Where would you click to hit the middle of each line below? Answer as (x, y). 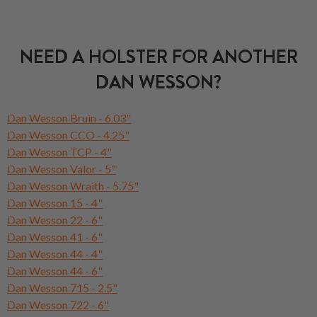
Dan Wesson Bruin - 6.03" (69, 117)
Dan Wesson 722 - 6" (58, 304)
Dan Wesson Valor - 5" (62, 168)
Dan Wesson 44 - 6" (55, 270)
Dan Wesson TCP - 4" (59, 151)
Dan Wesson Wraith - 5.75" (73, 185)
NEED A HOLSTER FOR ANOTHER (158, 57)
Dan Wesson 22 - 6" (55, 219)
